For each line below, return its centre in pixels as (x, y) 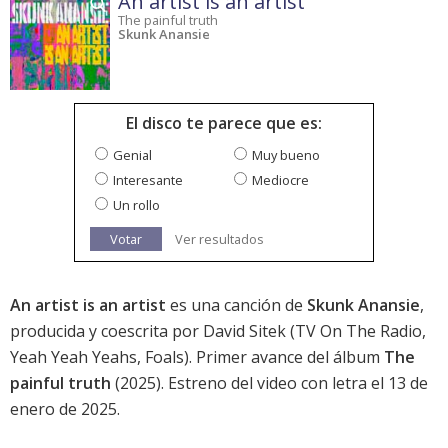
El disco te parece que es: (224, 123)
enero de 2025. (65, 409)
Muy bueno (286, 155)
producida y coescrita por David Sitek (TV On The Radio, (218, 331)
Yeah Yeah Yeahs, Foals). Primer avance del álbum (197, 357)
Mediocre (280, 180)
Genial (132, 155)
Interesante (148, 180)
